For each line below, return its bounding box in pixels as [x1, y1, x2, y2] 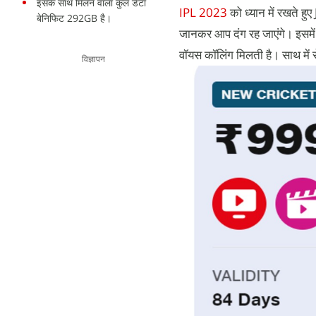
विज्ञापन [81, 54, 105, 64]
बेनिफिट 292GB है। [37, 11, 111, 25]
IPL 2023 [179, 4, 230, 20]
